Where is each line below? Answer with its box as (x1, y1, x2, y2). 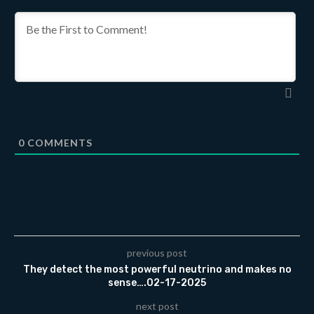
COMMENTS (25, 136, 93, 149)
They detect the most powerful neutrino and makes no (22, 263, 292, 275)
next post (135, 299, 179, 312)
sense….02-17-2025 (108, 276, 206, 289)
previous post (127, 246, 187, 259)
